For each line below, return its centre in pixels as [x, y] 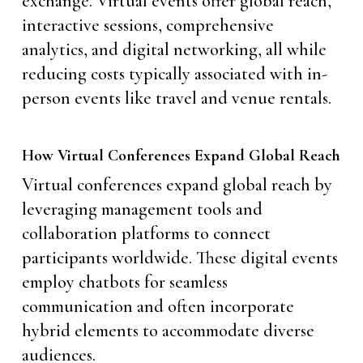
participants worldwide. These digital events [179, 258]
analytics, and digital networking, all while [174, 49]
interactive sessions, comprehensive [147, 25]
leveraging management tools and [142, 209]
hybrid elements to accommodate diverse [168, 331]
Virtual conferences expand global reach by [177, 185]
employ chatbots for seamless [124, 282]
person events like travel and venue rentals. [176, 98]
